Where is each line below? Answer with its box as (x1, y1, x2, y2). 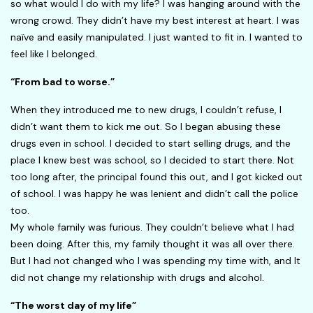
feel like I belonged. (10, 48, 97, 61)
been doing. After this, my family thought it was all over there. (10, 238, 295, 251)
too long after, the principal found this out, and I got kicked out (10, 170, 303, 184)
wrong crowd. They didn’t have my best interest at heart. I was (10, 14, 300, 27)
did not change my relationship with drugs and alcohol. (10, 271, 264, 284)
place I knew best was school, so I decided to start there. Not (10, 154, 294, 167)
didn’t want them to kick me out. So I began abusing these (10, 120, 281, 133)
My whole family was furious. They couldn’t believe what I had (10, 221, 294, 234)
